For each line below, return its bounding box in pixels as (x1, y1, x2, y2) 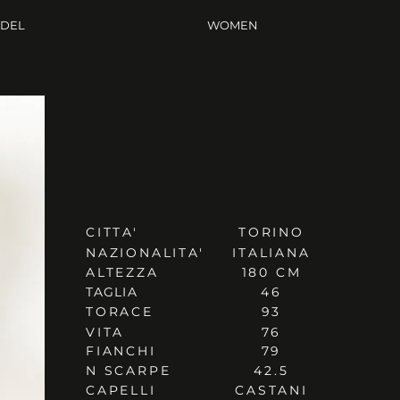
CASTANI (235, 382, 308, 398)
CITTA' (86, 224, 138, 240)
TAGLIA (86, 284, 137, 300)
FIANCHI (86, 343, 156, 359)
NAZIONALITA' (86, 245, 204, 261)
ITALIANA (232, 245, 311, 261)
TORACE (86, 304, 154, 320)
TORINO (238, 224, 304, 240)
